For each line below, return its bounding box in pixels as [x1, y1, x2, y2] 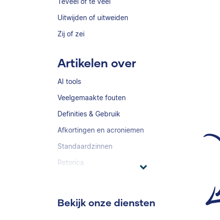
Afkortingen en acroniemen [57, 126, 144, 134]
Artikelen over [57, 55, 136, 70]
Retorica [57, 158, 84, 166]
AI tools [57, 77, 81, 85]
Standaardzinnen [57, 142, 112, 150]
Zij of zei [57, 29, 84, 38]
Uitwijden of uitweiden [57, 13, 128, 22]
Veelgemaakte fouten [57, 93, 126, 102]
